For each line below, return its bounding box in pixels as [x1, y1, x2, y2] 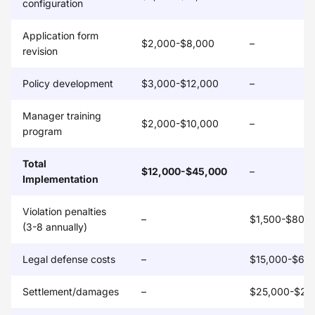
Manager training [22, 110, 101, 122]
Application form [22, 30, 98, 41]
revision [22, 45, 58, 57]
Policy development [22, 77, 113, 89]
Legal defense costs [22, 253, 115, 265]
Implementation [22, 173, 98, 185]
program [22, 125, 62, 137]
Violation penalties [22, 205, 106, 217]
